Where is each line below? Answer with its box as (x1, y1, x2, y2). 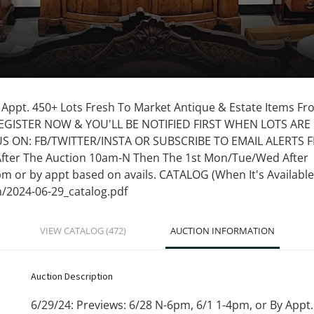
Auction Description (31, 270, 113, 284)
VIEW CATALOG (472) (39, 224, 126, 237)
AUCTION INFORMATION (170, 224, 275, 237)
